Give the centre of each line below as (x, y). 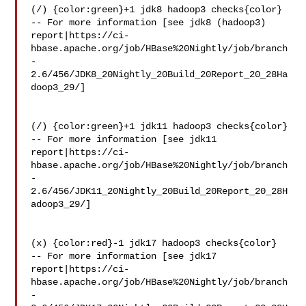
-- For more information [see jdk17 (127, 256)
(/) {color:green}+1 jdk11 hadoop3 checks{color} (159, 126)
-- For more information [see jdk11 (127, 139)
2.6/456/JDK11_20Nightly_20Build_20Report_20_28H (159, 191)
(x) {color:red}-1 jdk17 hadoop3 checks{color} (154, 243)
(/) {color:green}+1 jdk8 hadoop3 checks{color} (157, 10)
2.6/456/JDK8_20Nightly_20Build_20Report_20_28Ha (159, 74)
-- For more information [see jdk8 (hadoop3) (151, 23)
